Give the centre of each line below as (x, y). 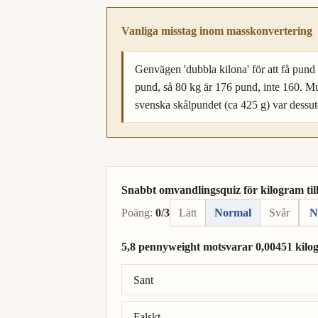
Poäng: (137, 213)
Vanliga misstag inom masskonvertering (217, 31)
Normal (233, 213)
